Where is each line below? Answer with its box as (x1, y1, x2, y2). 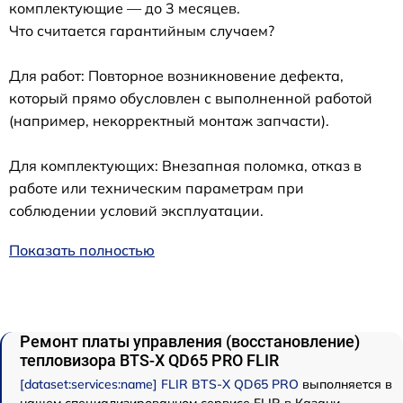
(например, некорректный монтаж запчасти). (9, 112, 329, 130)
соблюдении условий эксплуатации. (9, 201, 264, 220)
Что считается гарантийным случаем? (9, 22, 274, 40)
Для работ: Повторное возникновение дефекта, (9, 67, 344, 85)
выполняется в (299, 376, 392, 393)
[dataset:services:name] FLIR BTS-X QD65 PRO (20, 376, 299, 393)
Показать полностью (9, 241, 155, 260)
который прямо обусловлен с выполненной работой (9, 89, 372, 108)
